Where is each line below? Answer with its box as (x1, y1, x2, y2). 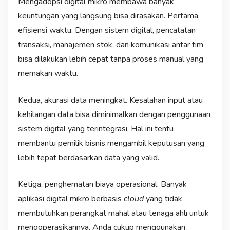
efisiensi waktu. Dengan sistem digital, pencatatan (17, 24, 196, 36)
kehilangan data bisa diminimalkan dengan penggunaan (17, 108, 210, 120)
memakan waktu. (17, 67, 78, 79)
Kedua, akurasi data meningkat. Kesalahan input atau (17, 94, 203, 106)
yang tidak (143, 193, 182, 204)
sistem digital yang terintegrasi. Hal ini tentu (17, 123, 174, 135)
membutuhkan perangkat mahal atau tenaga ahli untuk (17, 207, 209, 219)
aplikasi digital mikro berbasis (17, 193, 124, 204)
